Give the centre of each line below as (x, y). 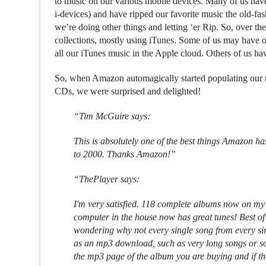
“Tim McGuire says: (112, 116)
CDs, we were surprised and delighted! (128, 91)
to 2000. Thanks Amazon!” (125, 154)
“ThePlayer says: (107, 179)
